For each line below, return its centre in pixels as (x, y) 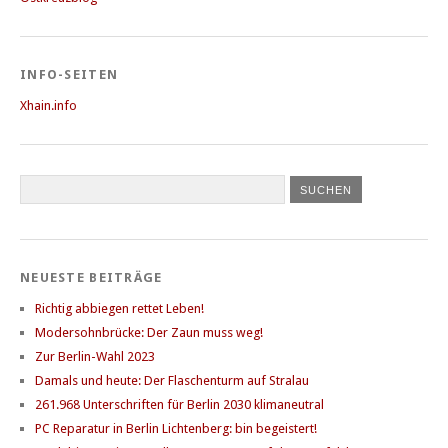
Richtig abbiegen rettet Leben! (119, 309)
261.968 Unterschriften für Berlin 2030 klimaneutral (179, 405)
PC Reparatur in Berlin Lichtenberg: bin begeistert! (176, 429)
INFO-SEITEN (69, 75)
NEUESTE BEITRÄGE (91, 278)
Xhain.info (48, 106)
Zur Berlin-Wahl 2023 (95, 357)
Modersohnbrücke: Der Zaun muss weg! (149, 333)
